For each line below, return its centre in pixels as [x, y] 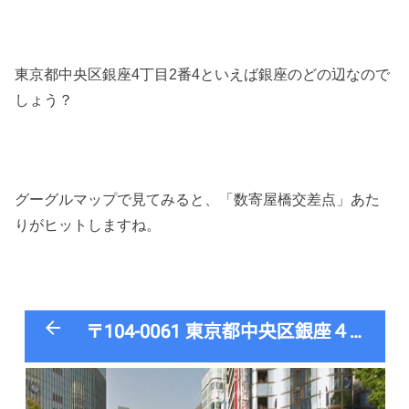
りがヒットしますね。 [88, 224]
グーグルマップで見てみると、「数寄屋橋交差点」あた [198, 199]
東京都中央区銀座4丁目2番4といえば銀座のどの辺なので [203, 74]
